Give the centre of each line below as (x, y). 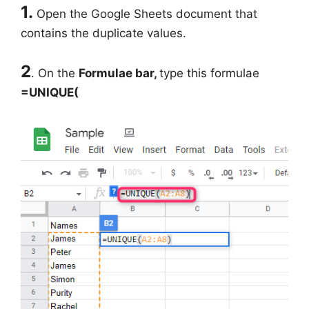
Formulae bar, (119, 73)
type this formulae (209, 73)
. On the (55, 73)
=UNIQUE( (50, 93)
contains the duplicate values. (103, 33)
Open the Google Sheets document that (147, 13)
